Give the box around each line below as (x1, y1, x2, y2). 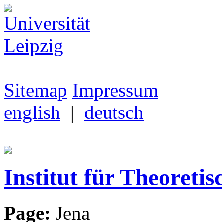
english (4, 102, 60, 123)
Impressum (72, 79, 158, 101)
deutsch (84, 102, 144, 123)
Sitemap (4, 79, 67, 101)
